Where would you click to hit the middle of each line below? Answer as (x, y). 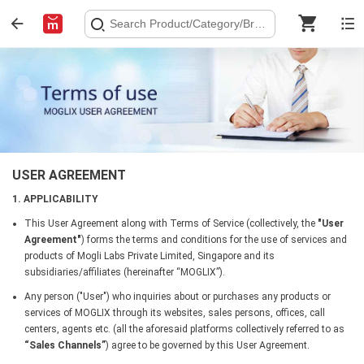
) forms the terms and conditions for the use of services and (214, 239)
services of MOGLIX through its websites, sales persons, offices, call (175, 312)
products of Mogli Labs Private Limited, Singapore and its (149, 256)
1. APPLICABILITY (55, 199)
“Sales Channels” (65, 345)
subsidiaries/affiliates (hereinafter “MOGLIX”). (125, 272)
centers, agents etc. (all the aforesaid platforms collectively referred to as (184, 329)
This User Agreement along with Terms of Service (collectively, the (171, 223)
